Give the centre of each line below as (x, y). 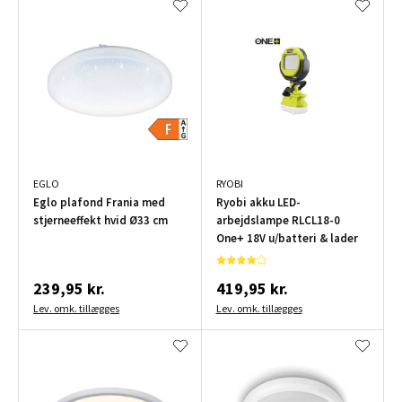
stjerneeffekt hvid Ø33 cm (100, 221)
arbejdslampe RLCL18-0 (278, 221)
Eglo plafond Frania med (99, 203)
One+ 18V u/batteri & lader (287, 239)
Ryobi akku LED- (258, 203)
